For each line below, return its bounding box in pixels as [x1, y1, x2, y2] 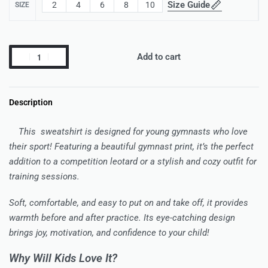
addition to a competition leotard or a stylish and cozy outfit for [9, 156, 257, 167]
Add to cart [137, 51, 181, 63]
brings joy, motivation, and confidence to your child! [9, 227, 209, 239]
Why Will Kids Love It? [9, 251, 117, 265]
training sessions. [9, 171, 80, 182]
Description [9, 98, 53, 108]
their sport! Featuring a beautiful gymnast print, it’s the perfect [9, 141, 254, 153]
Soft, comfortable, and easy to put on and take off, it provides [9, 197, 248, 209]
